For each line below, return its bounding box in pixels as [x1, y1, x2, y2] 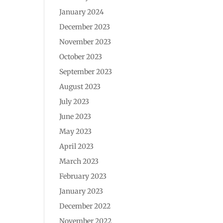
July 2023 [59, 97, 90, 106]
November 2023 [59, 37, 111, 46]
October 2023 [59, 52, 103, 61]
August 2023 [59, 82, 101, 91]
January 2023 [59, 186, 104, 196]
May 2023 [59, 126, 92, 136]
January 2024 [59, 7, 105, 16]
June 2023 [59, 111, 92, 121]
